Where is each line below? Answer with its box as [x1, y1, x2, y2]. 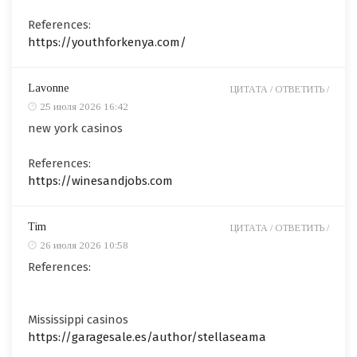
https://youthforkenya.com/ [28, 35, 186, 50]
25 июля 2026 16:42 [40, 100, 128, 113]
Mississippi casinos [28, 312, 128, 328]
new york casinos [28, 121, 123, 136]
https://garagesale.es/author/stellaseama [28, 330, 266, 345]
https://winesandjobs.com [28, 174, 173, 189]
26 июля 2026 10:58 [40, 239, 128, 252]
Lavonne [28, 82, 69, 95]
